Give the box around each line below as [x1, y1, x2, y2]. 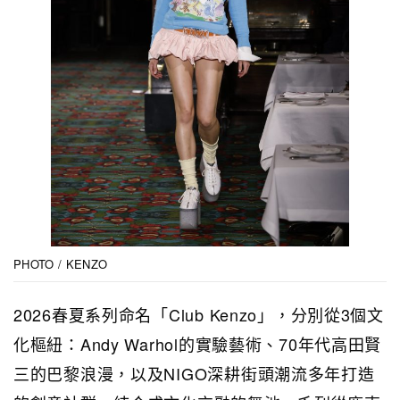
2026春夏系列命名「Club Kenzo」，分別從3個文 [13, 302, 384, 326]
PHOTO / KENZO [13, 254, 108, 272]
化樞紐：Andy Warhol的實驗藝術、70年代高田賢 [13, 331, 382, 355]
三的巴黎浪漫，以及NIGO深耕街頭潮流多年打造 [13, 361, 375, 385]
